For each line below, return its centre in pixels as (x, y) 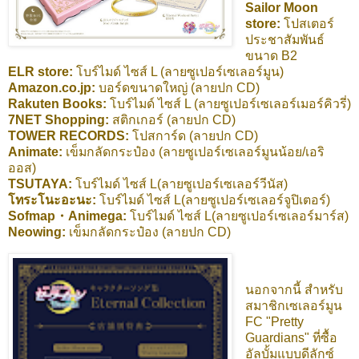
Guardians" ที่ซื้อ (291, 337)
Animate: (37, 151)
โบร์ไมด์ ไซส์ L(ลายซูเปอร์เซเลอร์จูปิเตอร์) (215, 200)
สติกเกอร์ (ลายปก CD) (172, 119)
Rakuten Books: (59, 103)
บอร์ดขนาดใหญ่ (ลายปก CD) (179, 87)
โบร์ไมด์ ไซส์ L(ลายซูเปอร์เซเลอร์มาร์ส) (239, 216)
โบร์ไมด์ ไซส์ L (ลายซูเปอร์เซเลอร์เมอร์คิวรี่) (230, 103)
